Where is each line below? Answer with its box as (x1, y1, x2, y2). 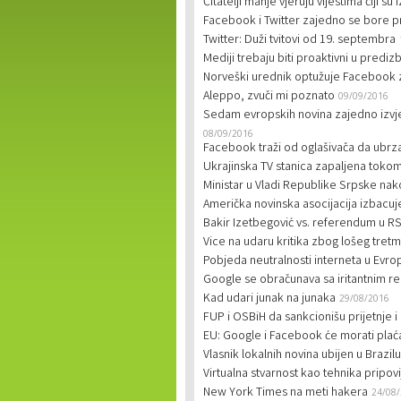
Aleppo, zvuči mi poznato (203, 88, 335, 106)
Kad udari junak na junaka (203, 290, 336, 308)
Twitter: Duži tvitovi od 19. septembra (203, 31, 396, 49)
